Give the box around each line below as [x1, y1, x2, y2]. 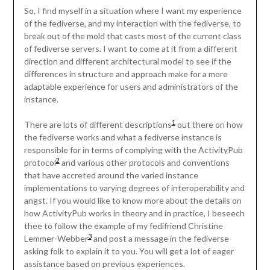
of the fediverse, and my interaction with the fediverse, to [24, 18, 241, 29]
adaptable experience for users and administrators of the [24, 81, 238, 92]
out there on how [175, 119, 243, 130]
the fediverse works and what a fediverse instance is [24, 132, 222, 143]
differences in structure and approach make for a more [24, 69, 228, 80]
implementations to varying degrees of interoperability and [24, 183, 245, 193]
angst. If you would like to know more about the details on [24, 195, 242, 206]
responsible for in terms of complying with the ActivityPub [24, 145, 243, 155]
